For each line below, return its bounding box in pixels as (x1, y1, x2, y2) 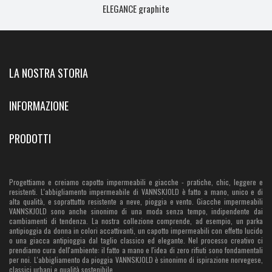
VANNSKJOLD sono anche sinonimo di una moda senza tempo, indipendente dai (9, 205, 263, 216)
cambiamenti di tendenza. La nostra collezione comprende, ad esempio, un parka (9, 215, 263, 226)
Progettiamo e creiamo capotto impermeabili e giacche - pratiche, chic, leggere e (9, 176, 263, 187)
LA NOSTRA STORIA (9, 64, 88, 81)
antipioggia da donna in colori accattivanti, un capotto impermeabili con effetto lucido (9, 225, 263, 236)
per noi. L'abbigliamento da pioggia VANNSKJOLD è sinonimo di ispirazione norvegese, (9, 254, 263, 265)
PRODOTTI (9, 130, 51, 146)
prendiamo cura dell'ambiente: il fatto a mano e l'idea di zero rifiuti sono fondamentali (9, 244, 263, 255)
